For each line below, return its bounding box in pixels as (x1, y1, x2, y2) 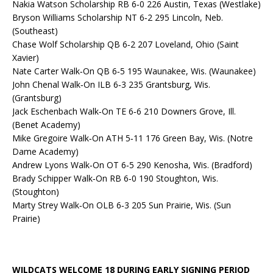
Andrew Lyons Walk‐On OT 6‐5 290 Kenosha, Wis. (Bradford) (12, 159, 252, 171)
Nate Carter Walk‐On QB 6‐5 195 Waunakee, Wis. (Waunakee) (12, 65, 256, 77)
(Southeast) (12, 25, 58, 37)
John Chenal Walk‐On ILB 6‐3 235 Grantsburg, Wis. (12, 79, 210, 91)
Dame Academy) (12, 146, 79, 158)
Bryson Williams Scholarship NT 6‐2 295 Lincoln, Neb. (12, 12, 223, 24)
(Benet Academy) (12, 119, 80, 131)
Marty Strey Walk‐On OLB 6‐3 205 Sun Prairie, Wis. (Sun (12, 199, 231, 211)
